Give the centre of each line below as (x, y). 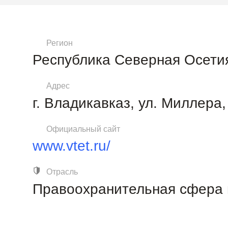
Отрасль (62, 172)
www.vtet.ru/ (72, 146)
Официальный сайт (83, 129)
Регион (60, 43)
